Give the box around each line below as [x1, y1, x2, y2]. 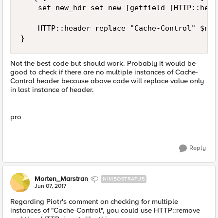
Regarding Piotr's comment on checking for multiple [10, 197, 178, 206]
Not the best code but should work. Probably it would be [10, 59, 196, 68]
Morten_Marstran [35, 175, 88, 183]
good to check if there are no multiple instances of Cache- [10, 68, 198, 76]
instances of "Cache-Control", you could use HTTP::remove [10, 206, 200, 215]
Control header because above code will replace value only [10, 76, 204, 85]
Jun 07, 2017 [35, 182, 66, 190]
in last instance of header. [10, 85, 94, 94]
